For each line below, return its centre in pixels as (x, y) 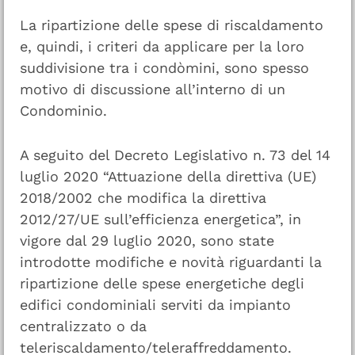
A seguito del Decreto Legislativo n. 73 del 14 (175, 155)
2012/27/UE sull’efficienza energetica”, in (160, 219)
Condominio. (63, 111)
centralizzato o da (83, 326)
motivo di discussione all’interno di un (153, 90)
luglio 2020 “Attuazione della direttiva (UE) (168, 176)
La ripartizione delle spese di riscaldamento (172, 25)
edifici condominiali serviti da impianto (155, 304)
